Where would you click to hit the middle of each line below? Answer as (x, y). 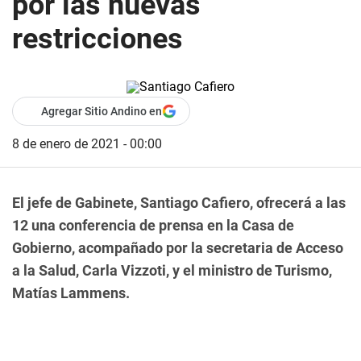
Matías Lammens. (71, 293)
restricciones (98, 39)
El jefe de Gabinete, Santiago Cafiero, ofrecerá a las (179, 203)
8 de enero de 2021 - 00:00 (87, 144)
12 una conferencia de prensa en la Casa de (153, 225)
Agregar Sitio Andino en (102, 111)
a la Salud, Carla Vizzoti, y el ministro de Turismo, (172, 270)
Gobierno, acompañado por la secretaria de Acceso (178, 248)
